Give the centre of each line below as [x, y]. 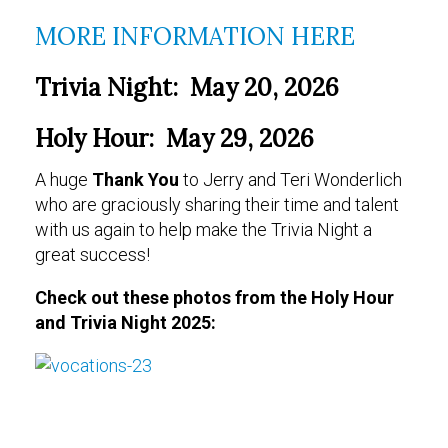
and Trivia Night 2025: [125, 322]
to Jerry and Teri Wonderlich [292, 179]
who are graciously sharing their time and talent [217, 204]
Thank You [137, 179]
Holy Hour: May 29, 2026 [174, 138]
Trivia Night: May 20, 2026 [187, 87]
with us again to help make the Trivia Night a [203, 229]
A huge [63, 179]
